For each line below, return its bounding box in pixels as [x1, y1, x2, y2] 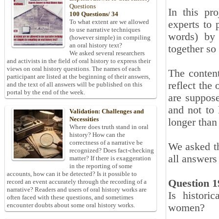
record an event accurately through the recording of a [7, 178, 147, 186]
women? [168, 202, 205, 214]
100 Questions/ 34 [69, 10, 118, 18]
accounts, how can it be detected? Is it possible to [7, 170, 137, 178]
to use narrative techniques [69, 26, 140, 34]
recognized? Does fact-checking [69, 147, 154, 154]
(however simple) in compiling [69, 34, 151, 42]
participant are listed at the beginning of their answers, [7, 73, 150, 81]
